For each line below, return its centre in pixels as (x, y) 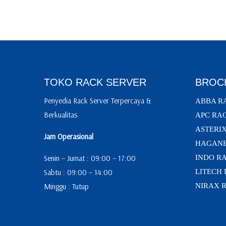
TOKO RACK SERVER (95, 82)
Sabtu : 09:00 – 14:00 (78, 172)
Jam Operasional (69, 136)
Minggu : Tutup (66, 186)
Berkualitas (61, 115)
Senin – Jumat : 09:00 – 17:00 (90, 158)
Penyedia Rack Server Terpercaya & (97, 100)
